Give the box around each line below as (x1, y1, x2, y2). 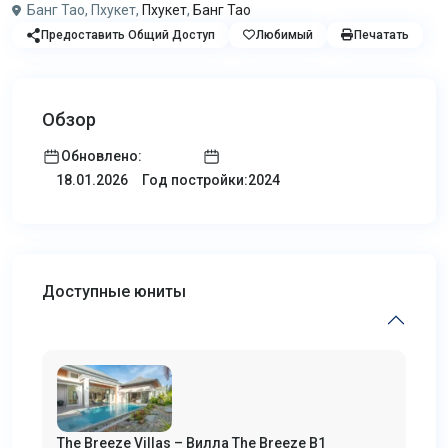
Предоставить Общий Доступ (41, 28, 215, 42)
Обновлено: (61, 148, 142, 164)
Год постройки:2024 (142, 171, 280, 188)
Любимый (256, 28, 313, 42)
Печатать (354, 28, 409, 42)
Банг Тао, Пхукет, (24, 2, 142, 18)
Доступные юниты (42, 282, 186, 301)
